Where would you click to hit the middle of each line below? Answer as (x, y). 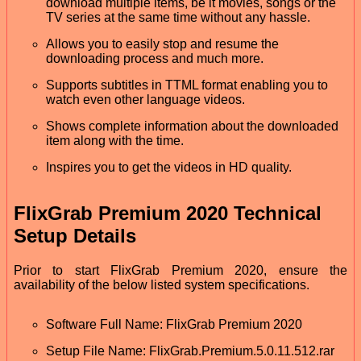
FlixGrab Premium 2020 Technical (168, 214)
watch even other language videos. (145, 99)
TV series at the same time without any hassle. (178, 17)
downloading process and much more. (155, 58)
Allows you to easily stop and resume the (162, 44)
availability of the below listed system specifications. (162, 285)
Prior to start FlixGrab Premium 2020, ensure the (180, 271)
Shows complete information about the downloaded (192, 126)
